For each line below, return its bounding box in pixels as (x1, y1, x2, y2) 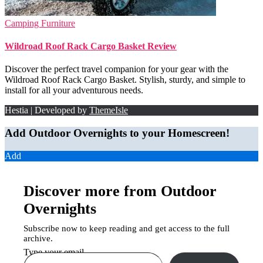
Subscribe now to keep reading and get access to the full (23, 223, 230, 233)
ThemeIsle (89, 105, 128, 116)
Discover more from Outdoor (23, 182, 217, 200)
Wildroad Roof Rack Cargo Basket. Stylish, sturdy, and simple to (5, 75, 245, 85)
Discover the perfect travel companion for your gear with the (5, 64, 228, 75)
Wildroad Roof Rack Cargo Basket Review (5, 41, 177, 52)
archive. (23, 233, 53, 243)
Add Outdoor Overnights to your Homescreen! (5, 127, 230, 140)
